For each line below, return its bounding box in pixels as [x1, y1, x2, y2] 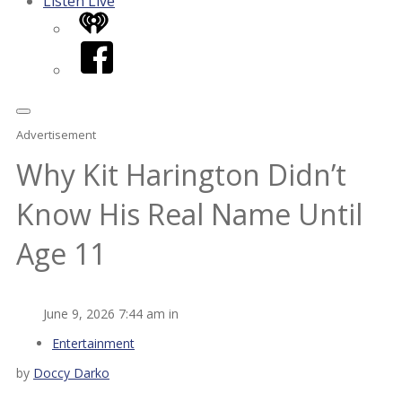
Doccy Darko [33, 363, 109, 381]
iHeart [78, 12, 122, 31]
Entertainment [52, 334, 135, 352]
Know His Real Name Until [16, 195, 363, 234]
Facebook [78, 39, 146, 59]
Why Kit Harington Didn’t [16, 155, 346, 195]
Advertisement [16, 127, 96, 143]
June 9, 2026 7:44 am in [43, 304, 179, 322]
